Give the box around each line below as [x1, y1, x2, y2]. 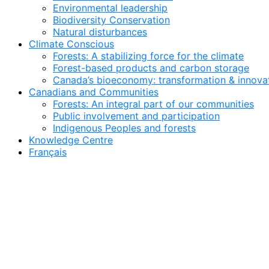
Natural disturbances [53, 26, 147, 38]
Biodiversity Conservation [53, 14, 170, 26]
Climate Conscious [29, 38, 114, 50]
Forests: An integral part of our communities [53, 98, 254, 110]
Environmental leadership [53, 2, 168, 14]
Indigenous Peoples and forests [53, 122, 196, 134]
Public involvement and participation [53, 110, 220, 122]
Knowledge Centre [29, 134, 113, 146]
